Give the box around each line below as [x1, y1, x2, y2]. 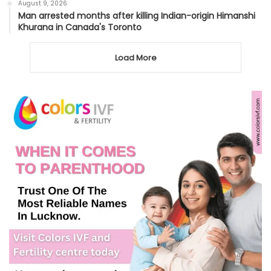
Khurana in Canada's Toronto [18, 21, 142, 33]
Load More [114, 51, 157, 64]
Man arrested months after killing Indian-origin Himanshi [18, 9, 255, 22]
